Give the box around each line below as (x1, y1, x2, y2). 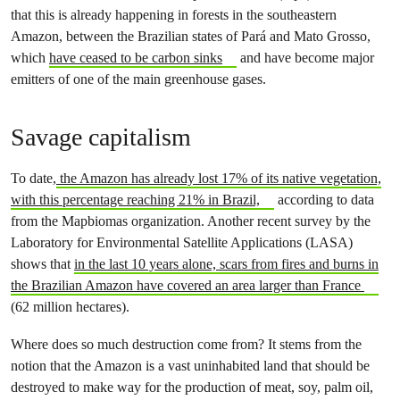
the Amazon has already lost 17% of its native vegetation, (56, 170, 381, 187)
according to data (273, 191, 374, 208)
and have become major (236, 49, 374, 66)
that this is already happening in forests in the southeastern (11, 6, 337, 23)
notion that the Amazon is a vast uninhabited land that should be (11, 357, 370, 374)
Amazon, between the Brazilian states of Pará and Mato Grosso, (11, 28, 371, 45)
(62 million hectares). (11, 298, 129, 315)
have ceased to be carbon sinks (49, 49, 222, 66)
